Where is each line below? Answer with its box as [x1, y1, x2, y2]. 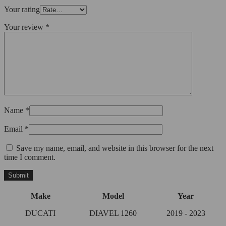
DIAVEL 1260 [89, 208, 137, 217]
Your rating [4, 5, 40, 14]
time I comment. [4, 152, 55, 161]
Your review [4, 22, 45, 31]
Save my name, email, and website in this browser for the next [16, 143, 213, 152]
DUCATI [25, 208, 55, 217]
